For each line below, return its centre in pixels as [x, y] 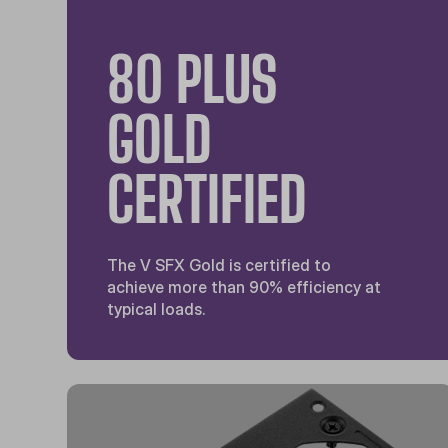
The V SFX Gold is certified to [219, 265]
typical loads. [156, 309]
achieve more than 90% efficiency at [244, 287]
